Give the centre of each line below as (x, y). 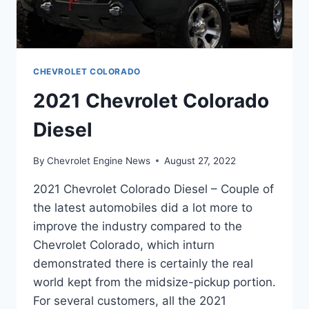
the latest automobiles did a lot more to (143, 207)
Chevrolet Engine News (99, 160)
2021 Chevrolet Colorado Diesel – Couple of (153, 189)
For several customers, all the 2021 (130, 300)
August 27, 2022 (200, 160)
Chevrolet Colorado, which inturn (124, 245)
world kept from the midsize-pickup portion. (154, 282)
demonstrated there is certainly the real (143, 263)
